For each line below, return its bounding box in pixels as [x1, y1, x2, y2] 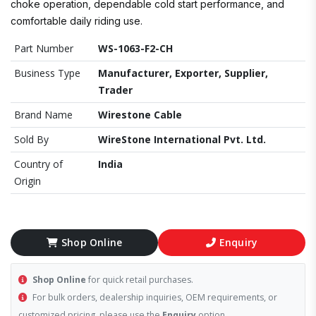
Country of [14, 157, 63, 171]
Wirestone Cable [98, 108, 182, 121]
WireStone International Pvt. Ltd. [98, 133, 266, 146]
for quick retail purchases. [86, 274, 193, 286]
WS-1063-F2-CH [98, 42, 173, 55]
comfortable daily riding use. [11, 15, 142, 27]
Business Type [14, 66, 80, 80]
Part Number [14, 42, 73, 55]
